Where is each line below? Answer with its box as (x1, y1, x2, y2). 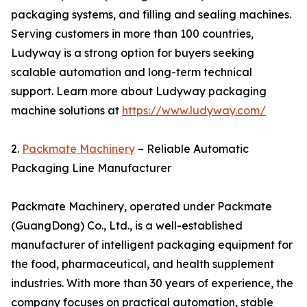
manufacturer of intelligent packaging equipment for (11, 238, 293, 251)
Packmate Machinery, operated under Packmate (11, 199, 272, 213)
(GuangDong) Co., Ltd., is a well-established (11, 219, 243, 232)
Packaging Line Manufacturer (11, 161, 171, 175)
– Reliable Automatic (135, 142, 249, 156)
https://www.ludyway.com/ (122, 103, 266, 117)
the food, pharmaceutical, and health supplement (11, 257, 274, 271)
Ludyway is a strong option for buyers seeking (11, 46, 254, 60)
